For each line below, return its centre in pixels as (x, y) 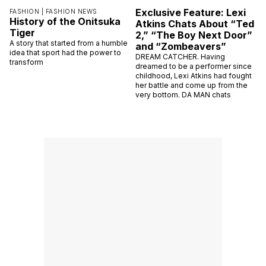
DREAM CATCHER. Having (180, 56)
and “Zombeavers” (181, 46)
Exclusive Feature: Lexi (191, 12)
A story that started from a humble (69, 43)
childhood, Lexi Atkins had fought (194, 75)
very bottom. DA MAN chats (183, 94)
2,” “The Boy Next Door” (194, 35)
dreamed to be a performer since (194, 66)
